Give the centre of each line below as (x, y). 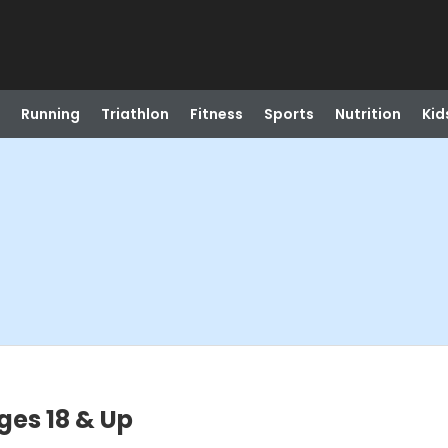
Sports (288, 114)
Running (50, 114)
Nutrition (367, 114)
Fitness (216, 114)
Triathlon (134, 114)
